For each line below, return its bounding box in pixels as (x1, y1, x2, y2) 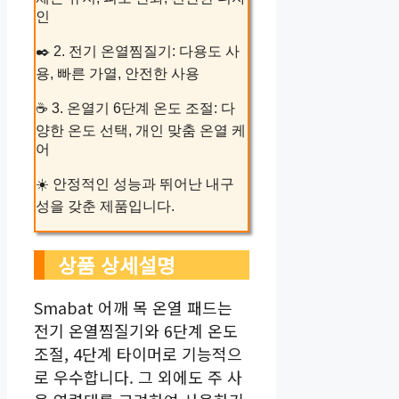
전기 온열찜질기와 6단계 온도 (34, 319, 238, 343)
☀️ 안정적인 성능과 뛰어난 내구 (36, 176, 234, 192)
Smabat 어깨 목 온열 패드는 (34, 296, 232, 320)
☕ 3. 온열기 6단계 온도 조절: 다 (36, 101, 235, 117)
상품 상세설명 (58, 250, 175, 280)
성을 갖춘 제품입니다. (36, 199, 175, 215)
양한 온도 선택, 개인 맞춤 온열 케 (36, 123, 246, 139)
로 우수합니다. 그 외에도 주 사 (34, 365, 242, 389)
